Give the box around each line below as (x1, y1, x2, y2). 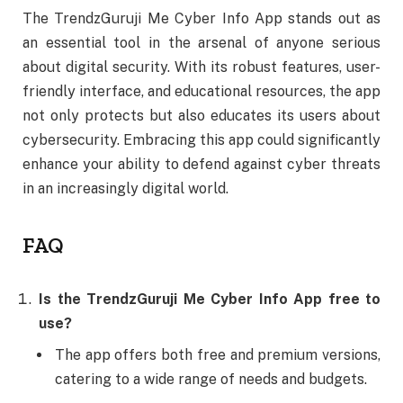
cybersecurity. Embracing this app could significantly (22, 130, 381, 148)
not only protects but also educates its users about (22, 106, 381, 124)
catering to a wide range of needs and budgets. (55, 370, 367, 388)
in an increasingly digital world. (22, 179, 228, 197)
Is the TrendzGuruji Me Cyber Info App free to (39, 290, 381, 308)
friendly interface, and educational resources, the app (22, 82, 381, 100)
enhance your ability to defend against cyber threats (22, 155, 381, 173)
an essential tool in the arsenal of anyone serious (22, 33, 381, 51)
